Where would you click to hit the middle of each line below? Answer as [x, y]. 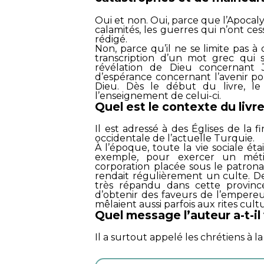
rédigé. [111, 39]
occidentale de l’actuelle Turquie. [175, 138]
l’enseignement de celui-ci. [158, 95]
